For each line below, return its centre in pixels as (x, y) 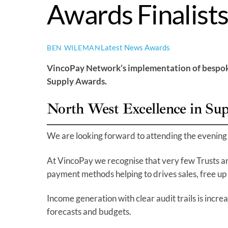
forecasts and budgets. (89, 211)
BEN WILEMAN (74, 47)
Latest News (122, 47)
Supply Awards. (77, 81)
